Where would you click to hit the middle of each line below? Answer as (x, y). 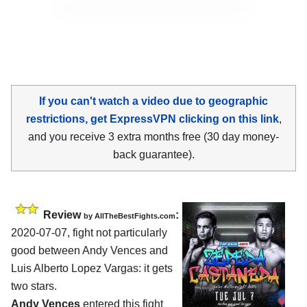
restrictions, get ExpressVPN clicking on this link (152, 119)
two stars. (34, 286)
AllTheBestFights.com (135, 216)
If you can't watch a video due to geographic (153, 101)
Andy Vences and (125, 250)
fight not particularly (119, 232)
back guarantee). (153, 154)
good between (47, 250)
